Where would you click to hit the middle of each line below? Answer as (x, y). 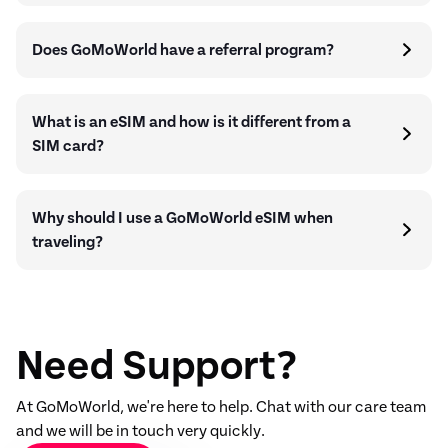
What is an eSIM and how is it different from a (191, 122)
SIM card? (68, 146)
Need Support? (156, 366)
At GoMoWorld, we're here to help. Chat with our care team (221, 407)
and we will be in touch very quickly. (140, 431)
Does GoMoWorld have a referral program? (183, 50)
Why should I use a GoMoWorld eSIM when (182, 218)
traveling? (67, 242)
